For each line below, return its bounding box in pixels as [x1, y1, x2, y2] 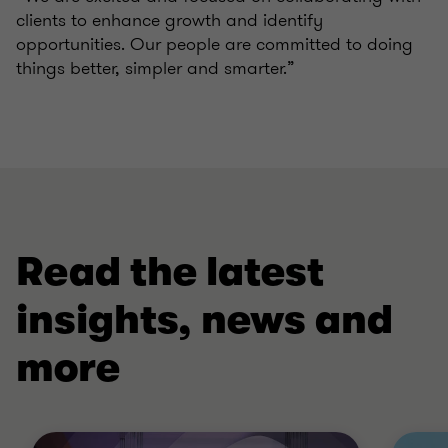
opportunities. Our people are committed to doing [16, 31, 413, 57]
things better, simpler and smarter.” [16, 55, 295, 81]
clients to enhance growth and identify [16, 7, 323, 33]
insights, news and [16, 297, 393, 343]
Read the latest [16, 249, 324, 295]
